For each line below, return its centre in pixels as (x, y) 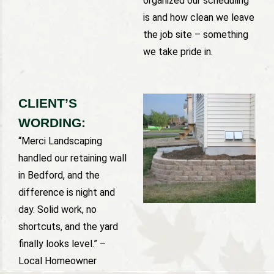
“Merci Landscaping (60, 141)
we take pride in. (178, 51)
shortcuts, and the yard (68, 226)
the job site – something (196, 34)
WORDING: (52, 122)
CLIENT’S (48, 103)
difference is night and (67, 192)
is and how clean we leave (199, 17)
